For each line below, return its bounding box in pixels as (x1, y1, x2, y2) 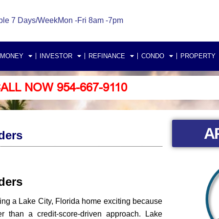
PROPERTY (180, 52, 216, 60)
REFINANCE (88, 52, 125, 60)
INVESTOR (40, 52, 72, 60)
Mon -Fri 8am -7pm (57, 16, 123, 25)
